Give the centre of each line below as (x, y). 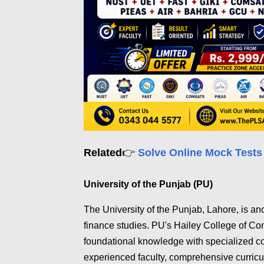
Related (103, 152)
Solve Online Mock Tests (200, 152)
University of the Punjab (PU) (148, 184)
